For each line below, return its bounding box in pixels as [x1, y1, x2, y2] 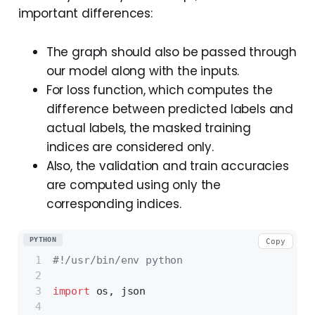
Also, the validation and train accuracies [46, 157, 289, 174]
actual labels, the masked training [46, 119, 251, 136]
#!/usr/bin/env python [52, 254, 184, 267]
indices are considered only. [46, 138, 214, 155]
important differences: [18, 4, 153, 22]
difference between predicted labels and [46, 100, 294, 117]
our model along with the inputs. [46, 62, 240, 79]
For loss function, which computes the [46, 81, 273, 98]
